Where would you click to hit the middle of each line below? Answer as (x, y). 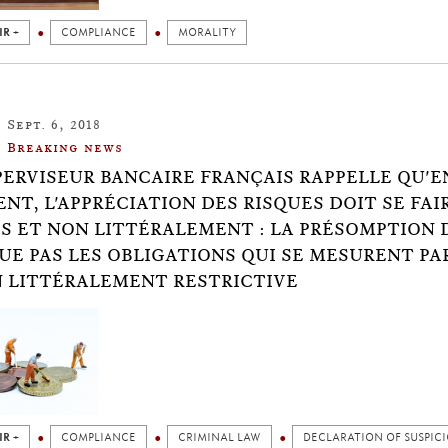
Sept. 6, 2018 (54, 123)
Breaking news (65, 146)
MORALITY (207, 32)
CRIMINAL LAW (219, 437)
